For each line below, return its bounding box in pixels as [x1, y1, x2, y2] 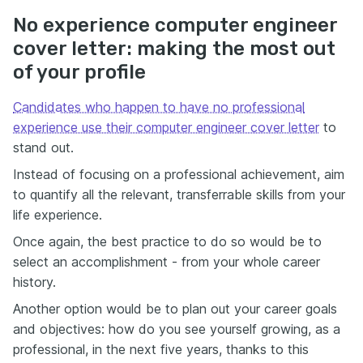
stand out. [13, 139, 74, 156]
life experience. [13, 207, 102, 224]
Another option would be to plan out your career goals [13, 301, 337, 318]
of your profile [13, 61, 146, 84]
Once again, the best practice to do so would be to [13, 233, 322, 250]
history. [13, 274, 56, 291]
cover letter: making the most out [13, 37, 335, 61]
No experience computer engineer [13, 14, 337, 37]
